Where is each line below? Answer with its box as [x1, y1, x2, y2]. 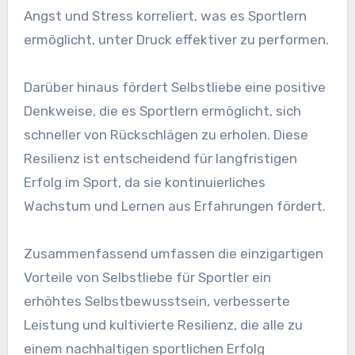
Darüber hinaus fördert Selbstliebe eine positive [23, 79, 326, 96]
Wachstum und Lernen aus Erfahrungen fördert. [23, 198, 326, 215]
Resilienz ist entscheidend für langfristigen [23, 151, 297, 167]
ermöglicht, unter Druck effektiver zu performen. [23, 32, 329, 48]
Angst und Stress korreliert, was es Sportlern [23, 8, 307, 25]
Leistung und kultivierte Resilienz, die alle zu [23, 317, 303, 334]
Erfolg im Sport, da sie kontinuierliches [23, 174, 265, 191]
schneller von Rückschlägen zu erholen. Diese [23, 127, 308, 143]
